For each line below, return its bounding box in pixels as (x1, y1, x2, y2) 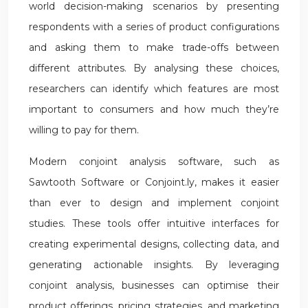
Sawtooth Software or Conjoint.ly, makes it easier (29, 176, 279, 188)
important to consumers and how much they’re (29, 103, 279, 115)
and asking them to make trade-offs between (29, 41, 279, 54)
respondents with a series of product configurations (29, 21, 279, 33)
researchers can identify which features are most (29, 82, 279, 95)
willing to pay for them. (29, 124, 139, 136)
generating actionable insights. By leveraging (29, 258, 279, 271)
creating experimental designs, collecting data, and (29, 238, 279, 250)
